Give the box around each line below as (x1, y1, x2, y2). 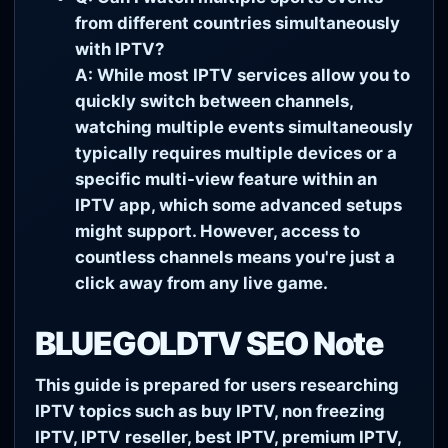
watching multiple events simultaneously (75, 116, 413, 137)
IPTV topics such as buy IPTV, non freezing (35, 400, 385, 421)
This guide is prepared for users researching (35, 374, 399, 395)
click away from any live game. (75, 272, 328, 293)
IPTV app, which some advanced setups (75, 194, 402, 215)
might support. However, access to (75, 220, 360, 241)
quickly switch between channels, (75, 90, 353, 111)
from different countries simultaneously (75, 12, 400, 33)
